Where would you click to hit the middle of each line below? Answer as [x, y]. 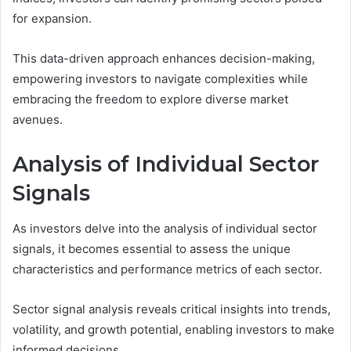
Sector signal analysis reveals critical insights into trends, [172, 309]
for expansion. [52, 19]
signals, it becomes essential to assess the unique [152, 248]
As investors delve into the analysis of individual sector [165, 228]
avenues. [38, 120]
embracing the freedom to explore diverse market [150, 100]
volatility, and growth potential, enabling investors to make [174, 329]
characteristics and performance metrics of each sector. [167, 269]
